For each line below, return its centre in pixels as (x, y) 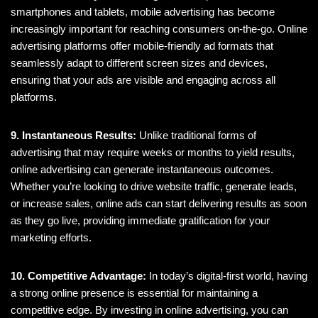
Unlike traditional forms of (196, 136)
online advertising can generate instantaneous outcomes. (142, 170)
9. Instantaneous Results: (73, 136)
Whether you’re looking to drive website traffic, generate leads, (154, 187)
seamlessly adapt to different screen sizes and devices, (139, 63)
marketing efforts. (51, 238)
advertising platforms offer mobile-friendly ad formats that (142, 46)
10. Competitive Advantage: (78, 276)
